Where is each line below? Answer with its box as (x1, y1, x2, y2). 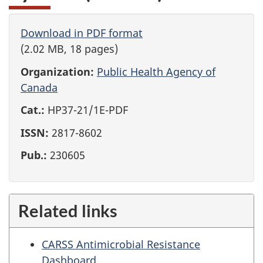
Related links (18, 200, 117, 221)
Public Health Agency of (97, 64, 215, 79)
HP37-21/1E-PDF (45, 103, 128, 117)
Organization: (21, 64, 94, 79)
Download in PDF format (21, 26, 143, 40)
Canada (21, 80, 58, 95)
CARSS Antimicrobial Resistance (42, 237, 200, 251)
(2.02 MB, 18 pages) (21, 42, 118, 56)
